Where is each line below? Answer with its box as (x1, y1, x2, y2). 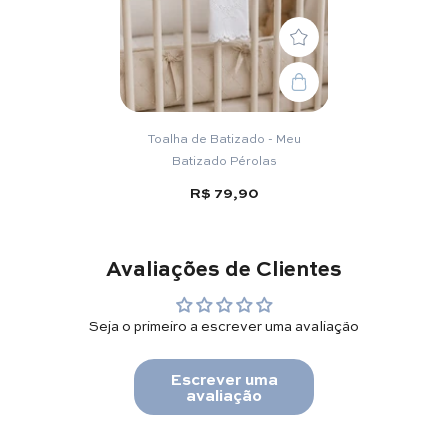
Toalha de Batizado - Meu (147, 128, 301, 147)
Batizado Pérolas (171, 150, 277, 169)
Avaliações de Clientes (106, 251, 342, 282)
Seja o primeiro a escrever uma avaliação (89, 314, 359, 335)
